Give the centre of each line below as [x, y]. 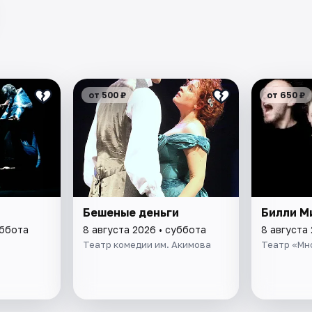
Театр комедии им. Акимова [147, 244]
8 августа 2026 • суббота [145, 229]
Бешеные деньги [131, 212]
